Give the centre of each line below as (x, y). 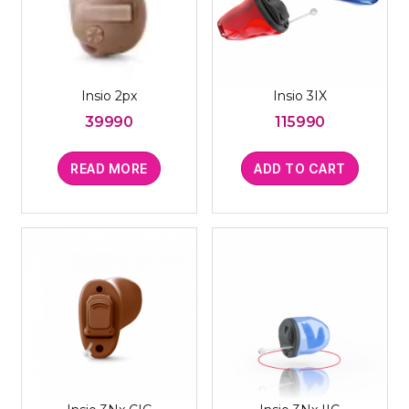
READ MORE (109, 168)
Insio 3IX (299, 95)
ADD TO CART (300, 168)
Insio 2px (109, 95)
